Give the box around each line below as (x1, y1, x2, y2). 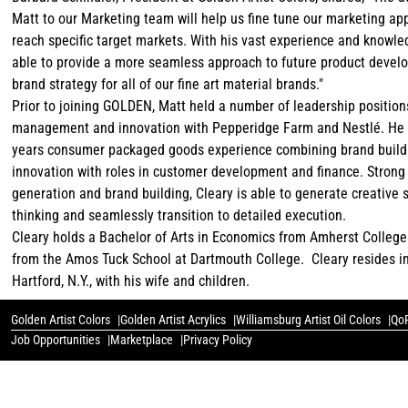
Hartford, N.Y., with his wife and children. (12, 272, 250, 290)
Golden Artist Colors (11, 312, 110, 328)
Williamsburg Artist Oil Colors (236, 312, 381, 328)
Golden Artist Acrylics (120, 312, 226, 328)
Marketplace (110, 332, 173, 348)
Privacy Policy (183, 332, 252, 348)
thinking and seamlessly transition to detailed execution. (12, 207, 347, 224)
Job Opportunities (11, 332, 100, 348)
